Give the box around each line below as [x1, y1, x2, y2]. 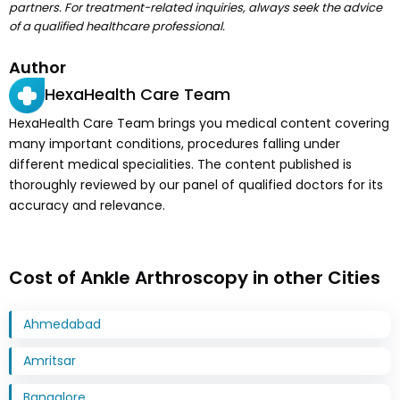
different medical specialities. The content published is [9, 154, 352, 173]
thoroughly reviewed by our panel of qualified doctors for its [9, 175, 383, 194]
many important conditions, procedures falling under [9, 134, 340, 153]
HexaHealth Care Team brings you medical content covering [9, 113, 389, 132]
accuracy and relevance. [9, 196, 165, 214]
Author [9, 55, 66, 79]
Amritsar [23, 351, 76, 370]
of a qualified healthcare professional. [9, 17, 225, 35]
